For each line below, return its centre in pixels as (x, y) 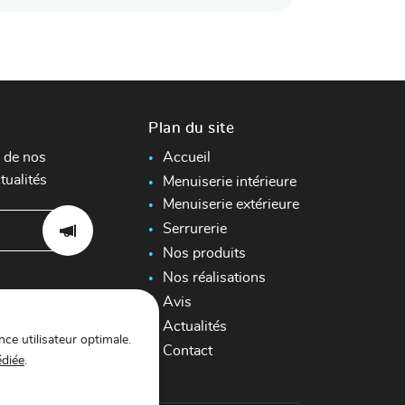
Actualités (195, 326)
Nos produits (204, 253)
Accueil (187, 157)
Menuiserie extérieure (231, 204)
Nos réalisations (214, 278)
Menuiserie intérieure (230, 182)
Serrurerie (195, 229)
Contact (188, 351)
